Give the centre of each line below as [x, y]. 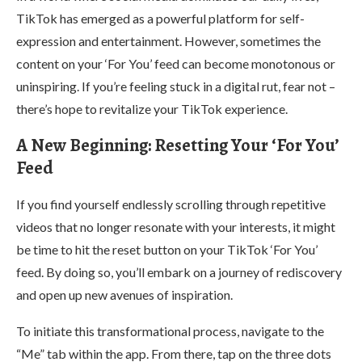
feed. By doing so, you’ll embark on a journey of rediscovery [179, 271]
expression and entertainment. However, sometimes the [168, 40]
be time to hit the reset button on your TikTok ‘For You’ [167, 249]
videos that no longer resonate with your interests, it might [176, 226]
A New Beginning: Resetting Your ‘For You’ [178, 145]
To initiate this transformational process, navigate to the [170, 330]
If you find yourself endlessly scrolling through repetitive [171, 204]
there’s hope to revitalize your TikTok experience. [152, 108]
